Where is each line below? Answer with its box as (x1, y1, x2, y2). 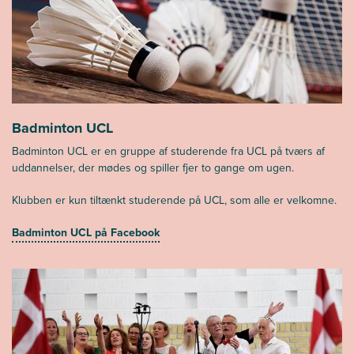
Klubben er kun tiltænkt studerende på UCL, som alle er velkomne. (12, 191, 337, 209)
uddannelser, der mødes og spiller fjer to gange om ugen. (12, 159, 294, 176)
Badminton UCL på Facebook (12, 224, 160, 241)
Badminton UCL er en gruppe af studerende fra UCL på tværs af (12, 142, 325, 160)
